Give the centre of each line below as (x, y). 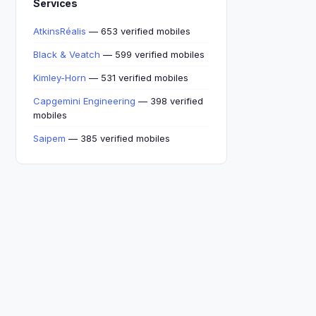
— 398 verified (169, 101)
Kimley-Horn (60, 78)
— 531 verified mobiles (137, 78)
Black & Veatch (67, 54)
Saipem (49, 138)
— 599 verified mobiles (152, 54)
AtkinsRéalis (60, 31)
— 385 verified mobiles (118, 138)
